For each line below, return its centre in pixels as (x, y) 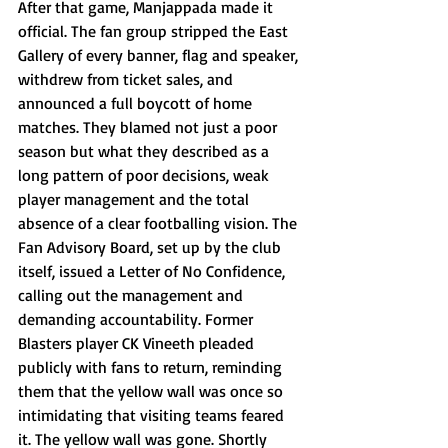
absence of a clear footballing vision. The (159, 223)
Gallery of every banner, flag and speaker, (160, 55)
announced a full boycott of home (137, 103)
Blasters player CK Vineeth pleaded (138, 343)
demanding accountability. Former (137, 319)
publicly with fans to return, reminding (152, 367)
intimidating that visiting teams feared (153, 415)
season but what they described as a (145, 151)
